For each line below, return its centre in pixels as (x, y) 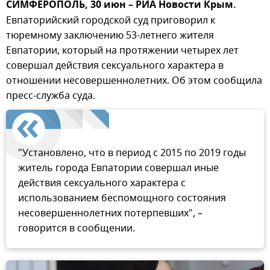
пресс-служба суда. (51, 96)
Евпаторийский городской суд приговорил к (111, 20)
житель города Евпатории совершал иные (118, 168)
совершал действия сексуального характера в (115, 66)
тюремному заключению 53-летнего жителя (110, 36)
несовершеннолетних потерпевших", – (110, 213)
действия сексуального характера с (102, 183)
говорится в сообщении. (77, 228)
